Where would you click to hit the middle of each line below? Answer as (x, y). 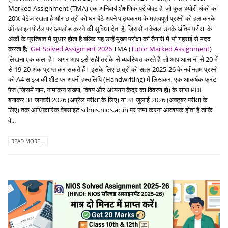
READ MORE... (28, 141)
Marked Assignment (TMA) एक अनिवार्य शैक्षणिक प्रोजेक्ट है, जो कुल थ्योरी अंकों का (113, 8)
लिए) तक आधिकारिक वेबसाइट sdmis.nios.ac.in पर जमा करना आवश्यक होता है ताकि (110, 110)
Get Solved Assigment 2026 (71, 49)
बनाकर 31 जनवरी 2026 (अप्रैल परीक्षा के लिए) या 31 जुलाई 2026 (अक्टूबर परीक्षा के (108, 100)
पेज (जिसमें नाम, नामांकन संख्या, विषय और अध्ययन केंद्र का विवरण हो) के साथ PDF (106, 90)
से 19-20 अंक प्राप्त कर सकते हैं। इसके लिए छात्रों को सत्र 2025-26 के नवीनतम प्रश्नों (113, 69)
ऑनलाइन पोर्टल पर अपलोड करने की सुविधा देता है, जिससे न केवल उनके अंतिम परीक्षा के (110, 29)
